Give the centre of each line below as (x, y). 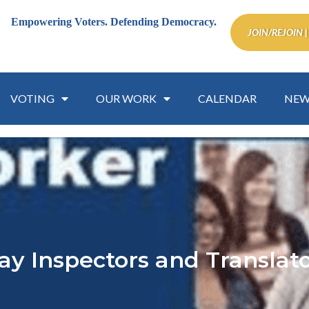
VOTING (32, 99)
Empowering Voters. (60, 22)
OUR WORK (126, 99)
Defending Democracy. (163, 22)
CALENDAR (227, 99)
